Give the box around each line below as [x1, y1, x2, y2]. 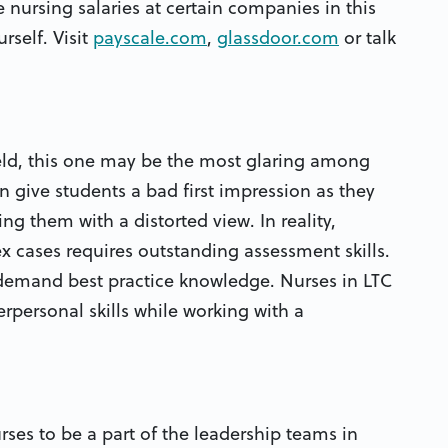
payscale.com [93, 25, 207, 51]
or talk [339, 25, 396, 51]
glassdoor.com [217, 25, 339, 51]
